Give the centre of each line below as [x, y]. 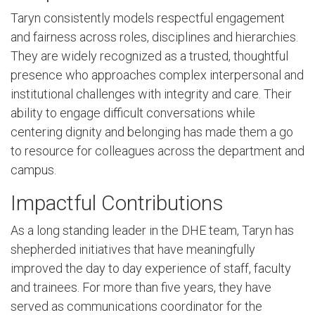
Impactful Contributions [117, 202]
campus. [33, 170]
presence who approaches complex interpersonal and [157, 75]
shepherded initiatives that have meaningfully [133, 250]
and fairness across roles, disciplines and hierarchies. [154, 37]
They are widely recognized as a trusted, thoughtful [149, 56]
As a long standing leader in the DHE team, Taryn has [152, 231]
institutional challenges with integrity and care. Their [151, 94]
